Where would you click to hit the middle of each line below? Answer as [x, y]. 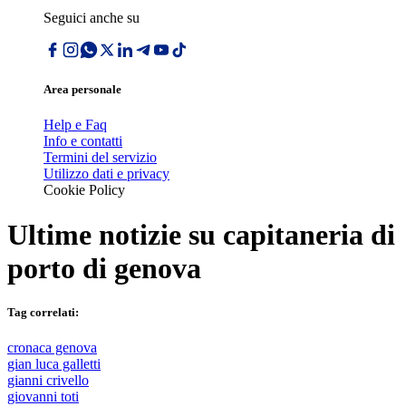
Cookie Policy [84, 190]
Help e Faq [75, 125]
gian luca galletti [54, 364]
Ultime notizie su [115, 234]
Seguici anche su [92, 18]
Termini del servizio [100, 158]
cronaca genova [52, 348]
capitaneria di [309, 234]
